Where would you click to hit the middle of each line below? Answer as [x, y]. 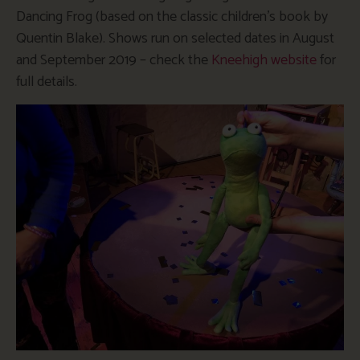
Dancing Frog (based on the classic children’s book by [172, 16]
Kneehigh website [264, 60]
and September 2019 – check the [114, 60]
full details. [47, 82]
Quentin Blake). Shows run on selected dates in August [175, 38]
